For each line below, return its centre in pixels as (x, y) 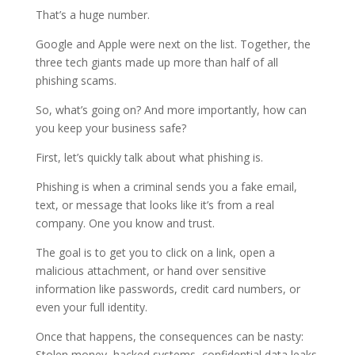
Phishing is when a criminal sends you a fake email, (166, 186)
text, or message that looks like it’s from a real (155, 204)
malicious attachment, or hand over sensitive (151, 270)
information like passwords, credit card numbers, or (168, 288)
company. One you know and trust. (125, 223)
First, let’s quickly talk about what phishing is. (149, 157)
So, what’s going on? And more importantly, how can (171, 109)
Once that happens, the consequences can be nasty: (169, 336)
